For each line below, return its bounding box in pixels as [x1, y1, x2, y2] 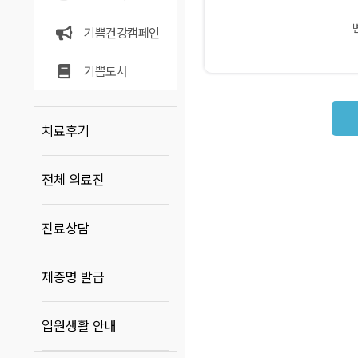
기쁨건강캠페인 [84, 26, 160, 41]
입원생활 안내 [42, 318, 117, 334]
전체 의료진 [42, 172, 105, 188]
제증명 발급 [42, 269, 105, 285]
